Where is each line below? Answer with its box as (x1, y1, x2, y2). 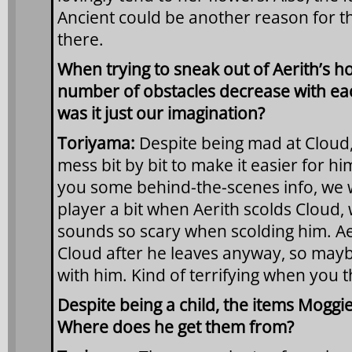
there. (57, 27, 104, 50)
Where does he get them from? (57, 315, 294, 338)
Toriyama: (57, 131, 135, 154)
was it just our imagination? (57, 101, 265, 124)
